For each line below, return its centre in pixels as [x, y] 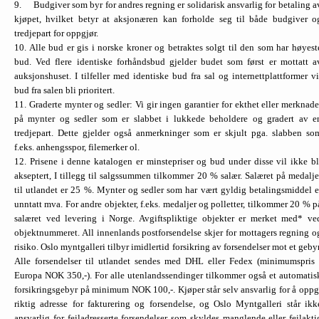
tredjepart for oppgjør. [56, 33]
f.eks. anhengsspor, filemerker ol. [77, 147]
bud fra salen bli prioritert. [64, 90]
